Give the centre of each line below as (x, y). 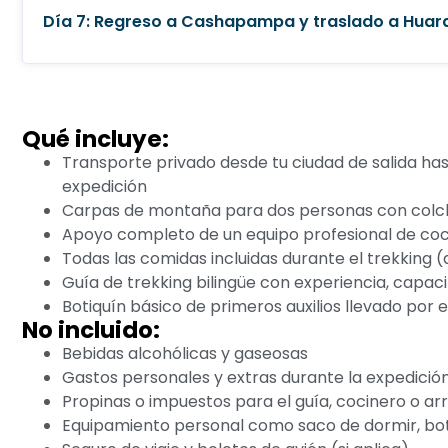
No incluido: (91, 329)
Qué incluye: (95, 138)
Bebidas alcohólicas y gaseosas (185, 353)
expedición (104, 186)
